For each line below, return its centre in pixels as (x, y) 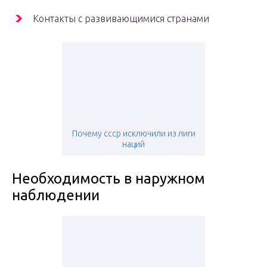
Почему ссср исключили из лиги (133, 134)
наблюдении (56, 195)
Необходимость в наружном (108, 179)
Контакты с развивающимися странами (121, 19)
